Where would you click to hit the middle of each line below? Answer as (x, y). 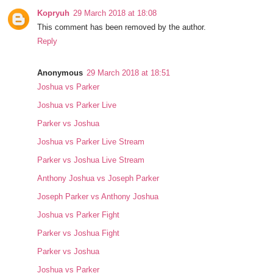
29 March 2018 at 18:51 (129, 73)
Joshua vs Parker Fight (79, 215)
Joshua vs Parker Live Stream (91, 142)
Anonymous (60, 73)
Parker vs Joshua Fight (79, 233)
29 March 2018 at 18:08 (115, 13)
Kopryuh (54, 13)
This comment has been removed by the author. (122, 27)
